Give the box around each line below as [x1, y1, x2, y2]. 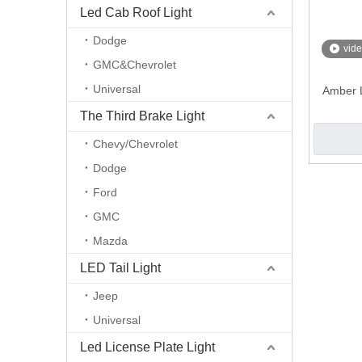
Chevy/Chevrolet [93, 137, 178, 150]
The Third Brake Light [80, 109, 204, 123]
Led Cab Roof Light [80, 6, 192, 19]
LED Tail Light [80, 261, 161, 275]
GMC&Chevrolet [93, 58, 176, 71]
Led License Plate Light [80, 340, 215, 354]
